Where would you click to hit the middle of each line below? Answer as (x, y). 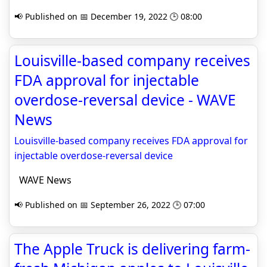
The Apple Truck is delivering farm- (132, 249)
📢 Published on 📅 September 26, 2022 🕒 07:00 (110, 205)
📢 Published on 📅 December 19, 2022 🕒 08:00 (108, 16)
